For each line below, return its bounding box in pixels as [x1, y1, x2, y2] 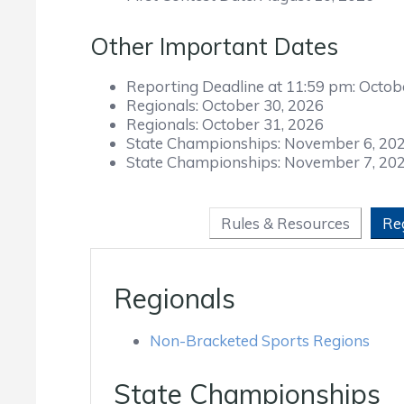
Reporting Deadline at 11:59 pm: [126, 77, 359, 96]
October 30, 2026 [202, 96, 324, 115]
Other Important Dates [90, 32, 338, 61]
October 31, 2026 [202, 115, 324, 133]
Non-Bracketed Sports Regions [150, 331, 370, 350]
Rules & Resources [220, 214, 350, 233]
